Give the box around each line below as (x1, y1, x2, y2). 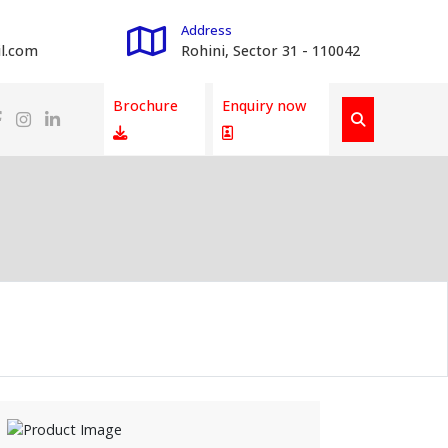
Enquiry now (221, 96, 306, 116)
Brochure (112, 96, 178, 116)
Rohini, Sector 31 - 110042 (180, 41, 360, 61)
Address (180, 21, 232, 40)
